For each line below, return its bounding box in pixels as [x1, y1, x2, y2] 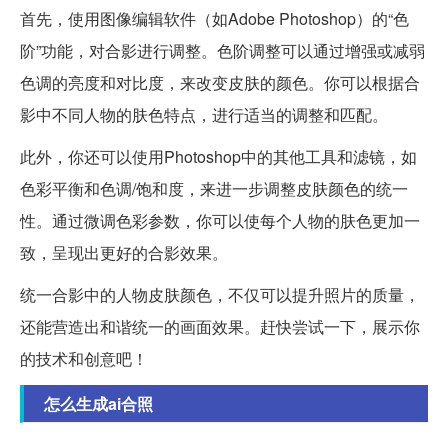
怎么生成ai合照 [44, 392, 153, 416]
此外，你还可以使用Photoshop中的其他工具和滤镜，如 [20, 145, 417, 169]
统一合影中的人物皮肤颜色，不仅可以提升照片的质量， [20, 283, 420, 307]
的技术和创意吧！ [20, 347, 148, 371]
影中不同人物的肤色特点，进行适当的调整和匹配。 [20, 103, 388, 127]
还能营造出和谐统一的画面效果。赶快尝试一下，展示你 [20, 315, 420, 339]
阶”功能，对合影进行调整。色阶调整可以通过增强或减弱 [20, 39, 425, 63]
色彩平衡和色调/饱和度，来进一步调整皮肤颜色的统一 [20, 177, 408, 201]
